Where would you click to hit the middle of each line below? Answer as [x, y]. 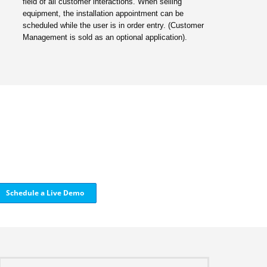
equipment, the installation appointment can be [103, 13]
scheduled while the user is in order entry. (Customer [114, 25]
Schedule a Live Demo [45, 193]
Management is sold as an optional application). [105, 37]
